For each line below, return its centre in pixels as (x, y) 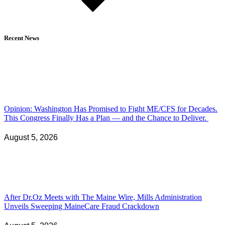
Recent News (22, 38)
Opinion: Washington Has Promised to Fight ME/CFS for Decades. (111, 108)
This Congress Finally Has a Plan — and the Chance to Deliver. (106, 118)
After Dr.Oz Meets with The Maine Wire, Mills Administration (103, 197)
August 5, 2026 (31, 137)
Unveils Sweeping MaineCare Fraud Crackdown (82, 206)
